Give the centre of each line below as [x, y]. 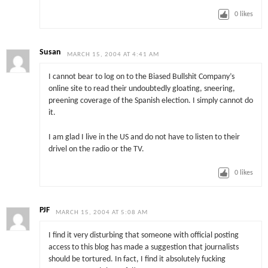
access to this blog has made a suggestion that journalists [143, 247]
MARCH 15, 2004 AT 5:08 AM [102, 213]
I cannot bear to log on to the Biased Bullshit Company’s [141, 77]
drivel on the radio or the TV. [96, 149]
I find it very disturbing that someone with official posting [143, 235]
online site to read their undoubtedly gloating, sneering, [141, 89]
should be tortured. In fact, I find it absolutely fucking [137, 259]
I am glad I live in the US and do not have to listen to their [144, 137]
